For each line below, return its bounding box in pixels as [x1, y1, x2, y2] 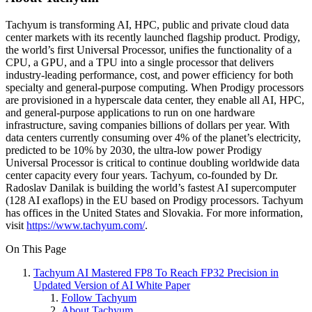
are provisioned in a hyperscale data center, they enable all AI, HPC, [6, 93, 304, 106]
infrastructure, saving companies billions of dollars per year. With [6, 118, 290, 131]
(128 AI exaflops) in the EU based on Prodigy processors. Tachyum [6, 194, 303, 206]
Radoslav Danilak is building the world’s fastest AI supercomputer [6, 181, 296, 194]
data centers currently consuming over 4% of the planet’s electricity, [6, 131, 301, 143]
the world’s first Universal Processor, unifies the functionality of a [6, 43, 292, 56]
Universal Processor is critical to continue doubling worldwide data [6, 156, 299, 169]
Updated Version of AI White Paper [33, 279, 190, 291]
